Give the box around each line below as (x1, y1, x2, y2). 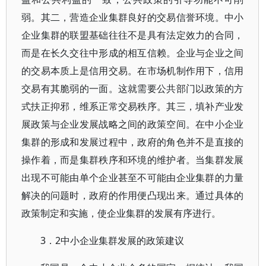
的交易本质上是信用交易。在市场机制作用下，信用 (21, 64, 244, 77)
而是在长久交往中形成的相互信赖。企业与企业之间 (21, 46, 244, 59)
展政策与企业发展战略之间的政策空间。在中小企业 (21, 118, 244, 131)
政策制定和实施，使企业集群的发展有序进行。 (21, 207, 221, 220)
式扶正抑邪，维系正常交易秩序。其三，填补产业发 (21, 100, 244, 113)
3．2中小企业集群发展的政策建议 (40, 234, 184, 247)
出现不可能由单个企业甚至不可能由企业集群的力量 (21, 171, 244, 184)
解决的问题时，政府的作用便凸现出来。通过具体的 (21, 189, 244, 202)
